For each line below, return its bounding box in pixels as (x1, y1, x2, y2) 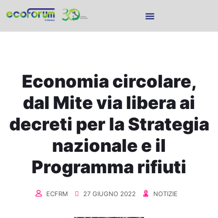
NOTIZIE (153, 190, 178, 198)
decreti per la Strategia (9, 113, 209, 135)
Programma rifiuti (32, 156, 186, 178)
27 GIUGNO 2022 (81, 190, 136, 198)
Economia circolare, (21, 71, 197, 92)
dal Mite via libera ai (23, 92, 195, 113)
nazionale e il (52, 135, 166, 156)
